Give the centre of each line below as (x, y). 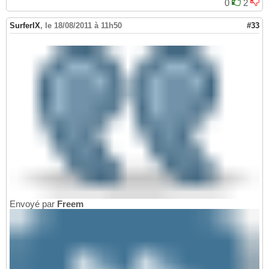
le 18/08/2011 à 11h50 (83, 26)
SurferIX (25, 26)
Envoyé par (33, 204)
